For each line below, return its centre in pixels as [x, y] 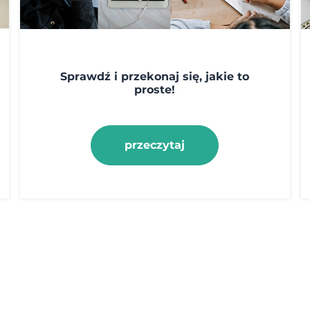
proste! [155, 89]
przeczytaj [155, 145]
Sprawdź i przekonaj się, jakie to [155, 76]
